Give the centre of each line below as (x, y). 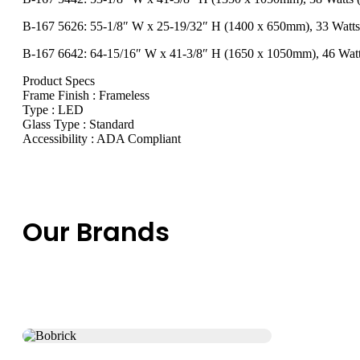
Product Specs (59, 81)
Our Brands (96, 231)
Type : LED (53, 110)
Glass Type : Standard (78, 125)
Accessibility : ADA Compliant (102, 139)
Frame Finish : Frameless (86, 96)
